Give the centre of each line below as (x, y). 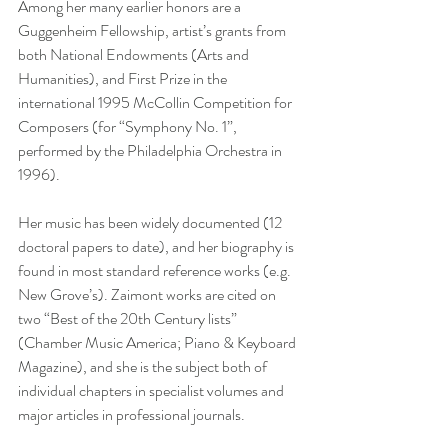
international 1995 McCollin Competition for (156, 103)
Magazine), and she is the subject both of (144, 367)
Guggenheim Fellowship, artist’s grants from (153, 31)
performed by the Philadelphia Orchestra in (151, 151)
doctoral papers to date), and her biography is (157, 247)
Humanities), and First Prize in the (124, 79)
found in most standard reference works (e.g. (156, 271)
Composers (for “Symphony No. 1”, (129, 127)
